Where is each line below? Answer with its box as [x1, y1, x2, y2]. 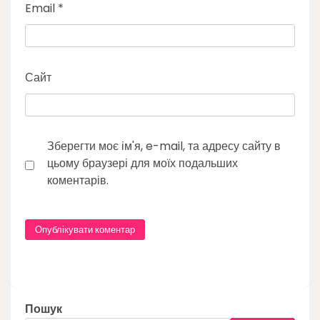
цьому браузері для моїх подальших [47, 154, 238, 171]
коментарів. [47, 171, 109, 189]
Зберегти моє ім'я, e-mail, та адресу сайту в [47, 137, 281, 154]
